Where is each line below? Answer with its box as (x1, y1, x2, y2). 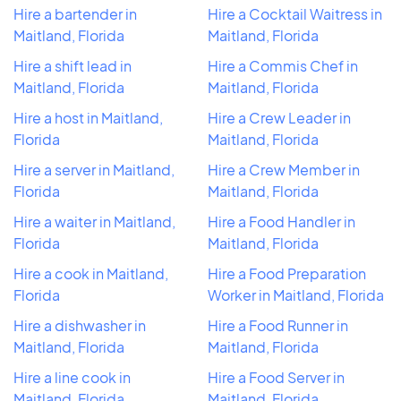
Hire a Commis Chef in (208, 55, 358, 75)
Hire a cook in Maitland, (13, 263, 168, 283)
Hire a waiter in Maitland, (13, 211, 175, 231)
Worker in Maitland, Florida (208, 285, 384, 304)
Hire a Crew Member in (208, 159, 360, 179)
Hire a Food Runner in (208, 315, 348, 335)
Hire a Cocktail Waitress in (208, 4, 382, 23)
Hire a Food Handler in (208, 211, 355, 231)
